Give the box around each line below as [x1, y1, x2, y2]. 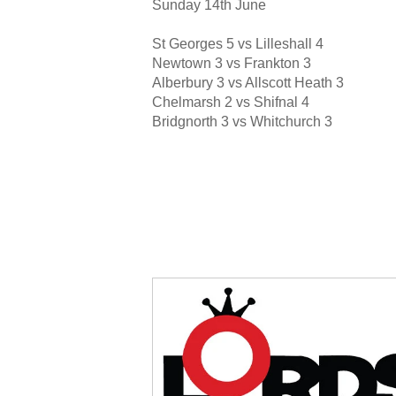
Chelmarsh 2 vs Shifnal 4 [152, 95, 309, 110]
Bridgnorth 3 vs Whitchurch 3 [152, 114, 332, 130]
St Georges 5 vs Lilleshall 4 [152, 36, 324, 52]
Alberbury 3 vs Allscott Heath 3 [152, 75, 344, 91]
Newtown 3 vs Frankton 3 [152, 56, 311, 72]
